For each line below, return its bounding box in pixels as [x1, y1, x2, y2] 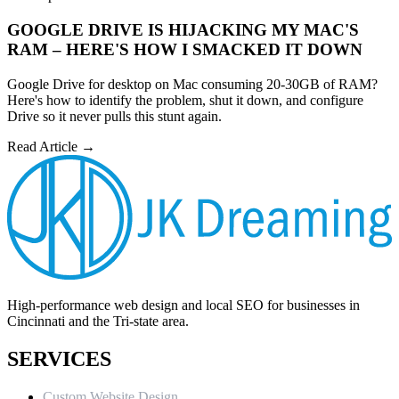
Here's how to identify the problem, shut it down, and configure [7, 92, 363, 108]
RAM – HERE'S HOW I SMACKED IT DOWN [7, 39, 362, 59]
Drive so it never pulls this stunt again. [7, 108, 222, 124]
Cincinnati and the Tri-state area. [7, 313, 189, 330]
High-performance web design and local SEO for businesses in [7, 297, 360, 313]
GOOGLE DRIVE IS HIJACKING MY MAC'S [7, 20, 359, 39]
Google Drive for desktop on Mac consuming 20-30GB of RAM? [7, 76, 378, 92]
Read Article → [7, 138, 95, 154]
